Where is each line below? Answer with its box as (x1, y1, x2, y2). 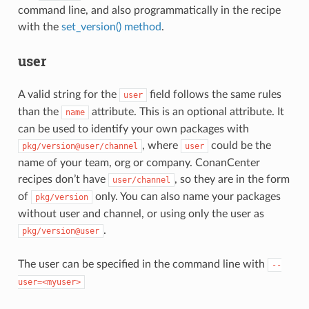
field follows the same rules (146, 88, 281, 100)
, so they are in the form (174, 173, 290, 185)
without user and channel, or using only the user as (17, 208, 264, 219)
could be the (208, 139, 271, 151)
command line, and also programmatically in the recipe (17, 4, 281, 16)
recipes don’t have (17, 173, 108, 185)
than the (17, 106, 61, 117)
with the (17, 21, 61, 32)
